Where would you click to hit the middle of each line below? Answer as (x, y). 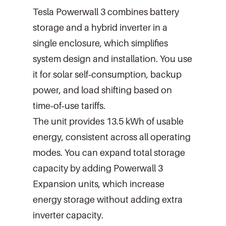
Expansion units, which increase (99, 184)
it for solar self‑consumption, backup (107, 74)
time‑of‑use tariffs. (69, 105)
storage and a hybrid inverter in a (100, 27)
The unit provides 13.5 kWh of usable (108, 121)
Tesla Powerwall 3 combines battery (106, 12)
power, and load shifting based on (102, 90)
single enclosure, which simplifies (100, 43)
